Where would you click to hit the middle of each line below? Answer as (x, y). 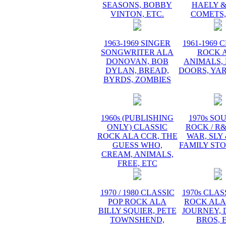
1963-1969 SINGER (137, 43)
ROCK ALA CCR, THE (137, 136)
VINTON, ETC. (137, 14)
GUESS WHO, (137, 145)
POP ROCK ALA (137, 202)
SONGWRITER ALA (137, 52)
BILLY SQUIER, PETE (137, 211)
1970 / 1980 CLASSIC (137, 192)
